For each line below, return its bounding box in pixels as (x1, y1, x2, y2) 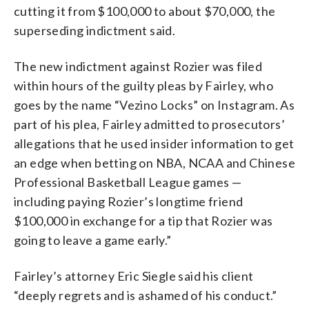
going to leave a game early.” (14, 232, 172, 248)
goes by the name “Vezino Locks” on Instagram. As (14, 97, 295, 112)
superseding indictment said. (14, 22, 176, 38)
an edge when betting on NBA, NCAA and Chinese (14, 154, 295, 170)
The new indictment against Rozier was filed (14, 58, 263, 74)
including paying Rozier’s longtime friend (14, 193, 243, 209)
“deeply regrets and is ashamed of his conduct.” (14, 287, 277, 303)
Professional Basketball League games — (14, 174, 242, 190)
